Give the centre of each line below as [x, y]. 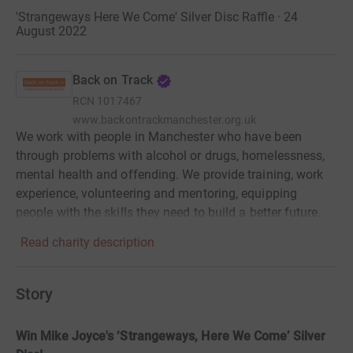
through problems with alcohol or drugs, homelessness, [171, 156]
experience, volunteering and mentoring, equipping [156, 194]
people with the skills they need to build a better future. [169, 213]
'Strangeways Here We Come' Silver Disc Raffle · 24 [157, 17]
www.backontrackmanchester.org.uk [165, 120]
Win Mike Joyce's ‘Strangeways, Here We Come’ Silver [171, 336]
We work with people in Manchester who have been [159, 137]
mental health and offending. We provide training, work [170, 175]
